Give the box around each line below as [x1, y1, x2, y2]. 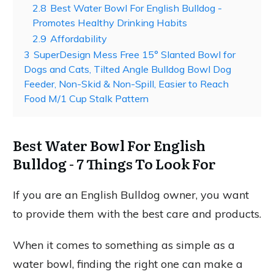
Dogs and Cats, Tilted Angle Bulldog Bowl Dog [24, 63, 231, 75]
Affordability [50, 32, 107, 45]
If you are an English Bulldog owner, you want [13, 188, 249, 202]
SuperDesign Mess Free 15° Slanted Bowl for [34, 48, 235, 61]
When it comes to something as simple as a [13, 238, 235, 252]
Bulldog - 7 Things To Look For [13, 154, 216, 174]
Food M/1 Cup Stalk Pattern [24, 92, 149, 105]
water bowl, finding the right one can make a [13, 257, 243, 271]
